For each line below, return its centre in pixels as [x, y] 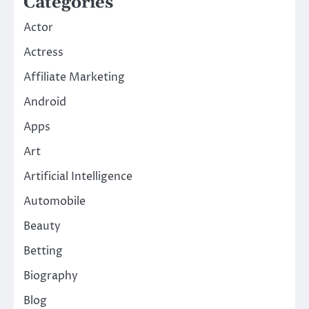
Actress [43, 53]
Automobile [54, 202]
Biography [51, 276]
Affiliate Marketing [74, 78]
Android [45, 102]
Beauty [42, 227]
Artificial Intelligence [78, 177]
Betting [43, 251]
